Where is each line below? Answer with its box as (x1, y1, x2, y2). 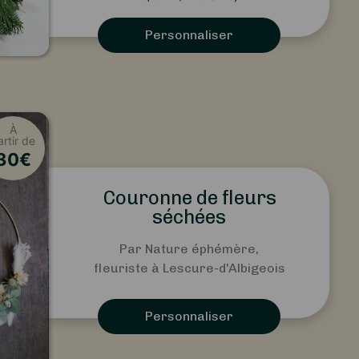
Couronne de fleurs (102, 185, 276, 209)
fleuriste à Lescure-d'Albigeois (93, 260, 285, 276)
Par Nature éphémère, (119, 240, 259, 256)
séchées (152, 204, 226, 228)
